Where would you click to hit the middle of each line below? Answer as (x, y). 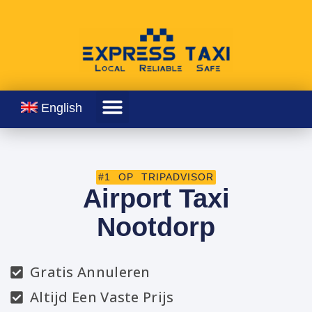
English (62, 108)
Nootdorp (156, 227)
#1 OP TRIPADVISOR (156, 177)
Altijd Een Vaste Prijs (102, 297)
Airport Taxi (156, 199)
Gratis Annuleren (90, 272)
